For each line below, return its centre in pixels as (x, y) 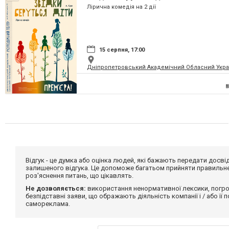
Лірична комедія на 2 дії (121, 7)
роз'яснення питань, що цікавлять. (79, 176)
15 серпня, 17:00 (122, 50)
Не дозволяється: (56, 189)
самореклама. (48, 204)
